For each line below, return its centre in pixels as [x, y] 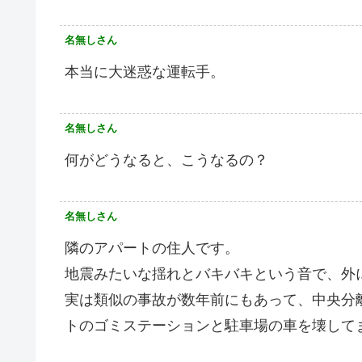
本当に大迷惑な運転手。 [145, 72]
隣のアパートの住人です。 [152, 248]
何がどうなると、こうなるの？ [166, 160]
